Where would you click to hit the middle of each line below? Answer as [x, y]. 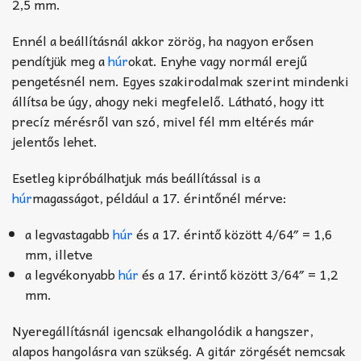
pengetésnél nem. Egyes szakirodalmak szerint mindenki [180, 81]
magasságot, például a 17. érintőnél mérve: [160, 198]
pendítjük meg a [60, 61]
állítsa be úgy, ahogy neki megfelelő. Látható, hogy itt [168, 101]
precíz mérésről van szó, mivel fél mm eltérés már [163, 121]
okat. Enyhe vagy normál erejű [218, 61]
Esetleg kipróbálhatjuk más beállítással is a [136, 178]
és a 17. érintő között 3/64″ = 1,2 [238, 274]
